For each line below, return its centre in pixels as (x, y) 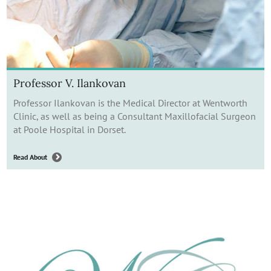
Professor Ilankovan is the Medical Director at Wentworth (130, 103)
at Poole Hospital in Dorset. (70, 129)
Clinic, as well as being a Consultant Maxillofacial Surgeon (135, 116)
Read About (30, 157)
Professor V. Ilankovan (70, 83)
